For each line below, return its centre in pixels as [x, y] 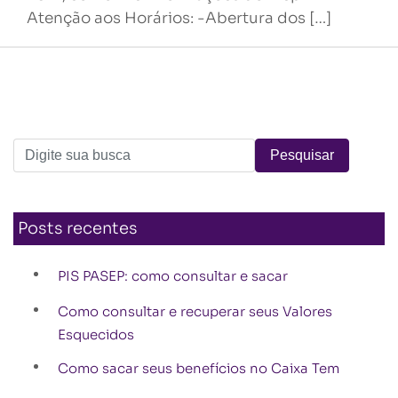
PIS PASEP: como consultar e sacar [173, 276]
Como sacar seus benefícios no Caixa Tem [199, 368]
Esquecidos [96, 334]
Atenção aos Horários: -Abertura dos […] [179, 18]
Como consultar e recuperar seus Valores [195, 311]
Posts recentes [78, 228]
